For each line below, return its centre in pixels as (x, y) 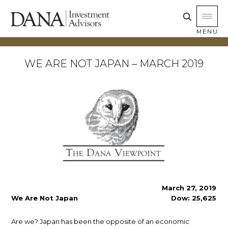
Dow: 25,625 (193, 198)
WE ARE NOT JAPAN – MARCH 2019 (114, 64)
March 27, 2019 (189, 188)
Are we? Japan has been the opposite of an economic (101, 222)
